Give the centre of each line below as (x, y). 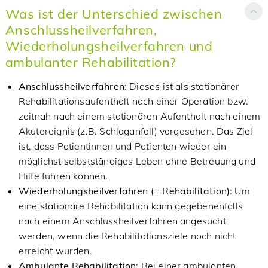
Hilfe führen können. (63, 176)
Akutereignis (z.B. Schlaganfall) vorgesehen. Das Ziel (135, 131)
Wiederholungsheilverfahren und (109, 46)
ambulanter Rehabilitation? (91, 62)
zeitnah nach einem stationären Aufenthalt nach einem (139, 116)
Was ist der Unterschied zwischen (114, 13)
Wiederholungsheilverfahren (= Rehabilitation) (124, 191)
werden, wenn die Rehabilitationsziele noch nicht (127, 236)
